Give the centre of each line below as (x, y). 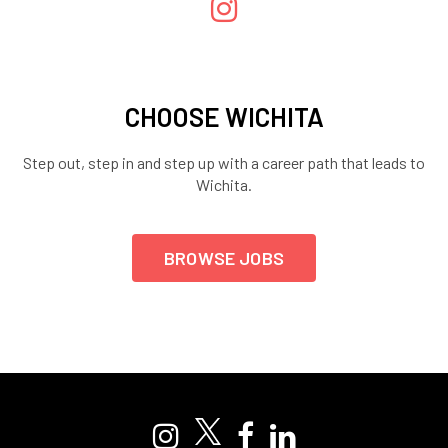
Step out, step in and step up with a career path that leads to (224, 162)
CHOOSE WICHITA (224, 116)
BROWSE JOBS (224, 257)
